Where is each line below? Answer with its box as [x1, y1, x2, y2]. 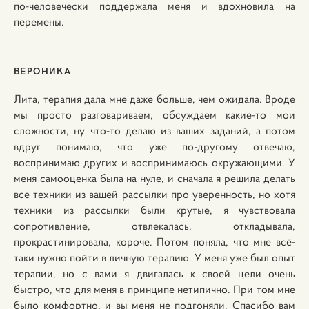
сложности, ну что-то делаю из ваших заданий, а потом [14, 123, 295, 137]
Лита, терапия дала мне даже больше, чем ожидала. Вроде [14, 92, 295, 106]
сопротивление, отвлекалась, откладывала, [14, 219, 295, 232]
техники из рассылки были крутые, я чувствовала [14, 203, 295, 217]
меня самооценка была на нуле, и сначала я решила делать [14, 171, 295, 185]
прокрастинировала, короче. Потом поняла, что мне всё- [14, 235, 295, 248]
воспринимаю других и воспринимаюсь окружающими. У [14, 155, 295, 169]
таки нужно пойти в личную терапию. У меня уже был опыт [14, 250, 295, 264]
